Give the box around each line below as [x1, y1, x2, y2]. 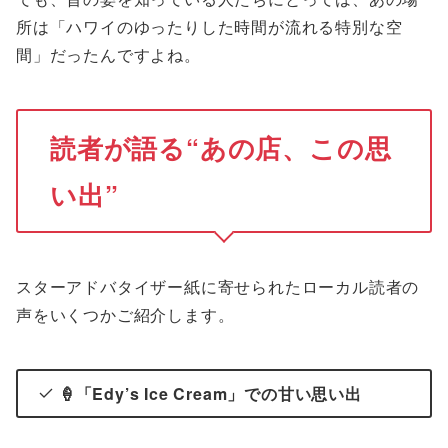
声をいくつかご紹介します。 [16, 302, 235, 326]
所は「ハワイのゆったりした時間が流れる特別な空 [16, 15, 403, 39]
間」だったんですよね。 [16, 43, 201, 67]
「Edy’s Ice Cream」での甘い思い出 [75, 381, 362, 405]
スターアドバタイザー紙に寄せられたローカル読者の [16, 274, 420, 298]
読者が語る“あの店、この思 [50, 128, 392, 166]
